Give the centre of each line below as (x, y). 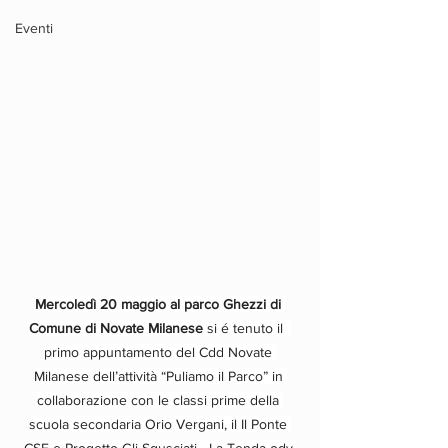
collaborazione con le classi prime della (160, 400)
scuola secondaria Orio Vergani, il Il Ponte (160, 424)
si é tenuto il (247, 328)
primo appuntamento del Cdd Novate (160, 352)
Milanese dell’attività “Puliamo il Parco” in (160, 376)
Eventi (34, 28)
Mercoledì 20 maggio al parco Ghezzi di (160, 304)
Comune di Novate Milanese (116, 328)
